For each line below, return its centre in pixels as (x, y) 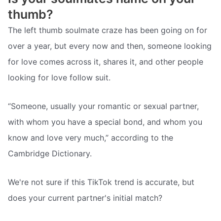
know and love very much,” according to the (91, 138)
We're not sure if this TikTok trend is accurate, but (101, 182)
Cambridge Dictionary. (50, 154)
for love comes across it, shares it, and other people (106, 62)
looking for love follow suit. (59, 78)
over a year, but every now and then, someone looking (110, 46)
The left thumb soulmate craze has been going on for (108, 30)
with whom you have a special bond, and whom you (105, 122)
